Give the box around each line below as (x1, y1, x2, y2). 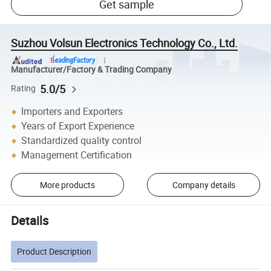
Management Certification (21, 148, 132, 162)
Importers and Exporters (21, 105, 123, 119)
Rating (11, 83, 36, 94)
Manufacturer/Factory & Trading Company (11, 64, 172, 76)
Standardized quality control (21, 134, 142, 148)
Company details (172, 178, 235, 191)
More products (39, 178, 95, 191)
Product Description (17, 246, 92, 258)
